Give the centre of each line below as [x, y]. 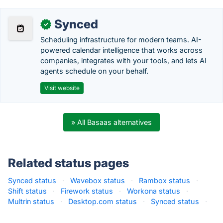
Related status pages [68, 163]
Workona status [154, 191]
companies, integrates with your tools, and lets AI [123, 60]
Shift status [27, 191]
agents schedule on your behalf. [94, 71]
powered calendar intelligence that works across [121, 50]
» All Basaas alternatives [111, 122]
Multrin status [31, 201]
